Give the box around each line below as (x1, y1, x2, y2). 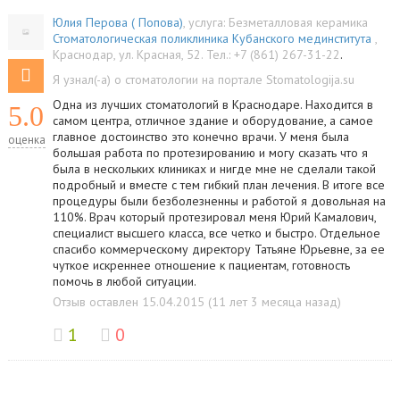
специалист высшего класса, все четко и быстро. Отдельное (52, 225, 380, 241)
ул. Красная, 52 (118, 46, 201, 62)
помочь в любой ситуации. (52, 273, 196, 289)
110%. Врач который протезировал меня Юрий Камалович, (52, 209, 376, 225)
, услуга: (182, 14, 229, 30)
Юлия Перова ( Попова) (52, 14, 183, 30)
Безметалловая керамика (228, 14, 368, 30)
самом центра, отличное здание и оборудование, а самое (52, 112, 373, 129)
